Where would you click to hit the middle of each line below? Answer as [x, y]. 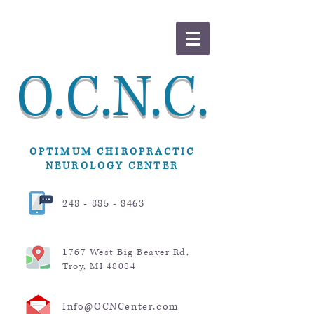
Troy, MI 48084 [99, 266]
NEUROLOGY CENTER [112, 166]
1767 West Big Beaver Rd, [126, 252]
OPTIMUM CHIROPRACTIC [112, 152]
